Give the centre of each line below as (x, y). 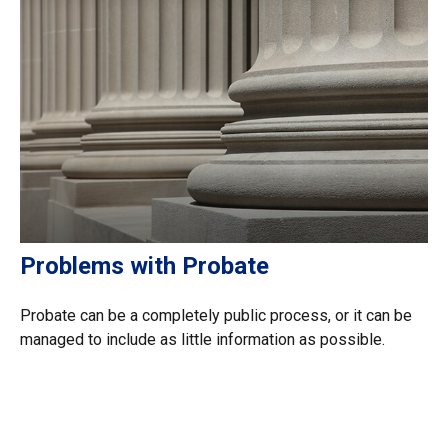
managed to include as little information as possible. (202, 340)
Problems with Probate (144, 266)
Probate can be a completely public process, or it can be (216, 316)
